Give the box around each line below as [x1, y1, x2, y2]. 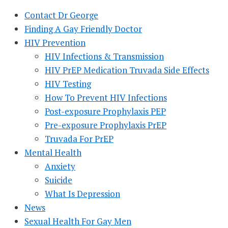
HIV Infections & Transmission [45, 50, 164, 63]
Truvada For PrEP [45, 133, 113, 145]
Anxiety [45, 160, 75, 173]
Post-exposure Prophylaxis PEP [45, 105, 166, 118]
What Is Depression [45, 188, 120, 200]
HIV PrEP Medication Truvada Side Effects [45, 64, 209, 76]
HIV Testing [45, 78, 91, 90]
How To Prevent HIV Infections [45, 92, 167, 104]
